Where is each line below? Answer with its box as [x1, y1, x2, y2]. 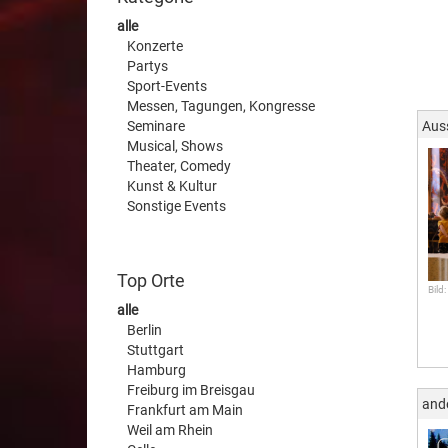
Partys [127, 58, 168, 74]
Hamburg [127, 362, 186, 378]
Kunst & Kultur [127, 178, 217, 194]
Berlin [127, 322, 162, 338]
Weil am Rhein [127, 422, 213, 438]
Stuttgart [127, 342, 184, 358]
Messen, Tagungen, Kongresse [127, 98, 315, 114]
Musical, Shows [127, 138, 223, 154]
